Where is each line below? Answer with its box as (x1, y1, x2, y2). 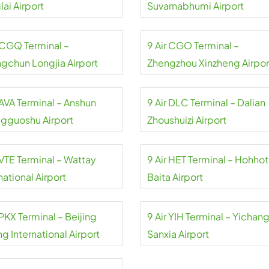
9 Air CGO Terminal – (147, 39, 239, 52)
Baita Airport (147, 171, 203, 183)
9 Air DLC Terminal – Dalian (147, 96, 265, 109)
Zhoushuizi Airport (147, 113, 226, 126)
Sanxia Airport (147, 228, 209, 240)
